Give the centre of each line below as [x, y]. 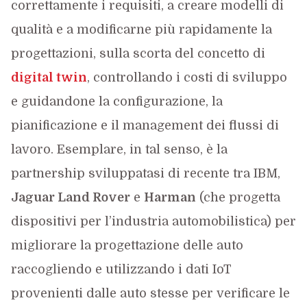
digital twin [49, 77]
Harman [170, 197]
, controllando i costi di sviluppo [187, 77]
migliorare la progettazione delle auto [127, 245]
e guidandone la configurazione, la [116, 101]
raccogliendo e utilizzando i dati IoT [121, 269]
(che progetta [238, 197]
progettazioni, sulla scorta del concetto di [138, 53]
